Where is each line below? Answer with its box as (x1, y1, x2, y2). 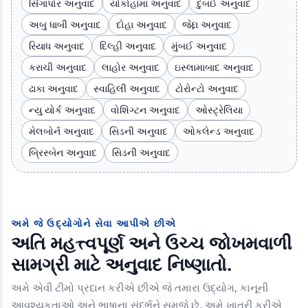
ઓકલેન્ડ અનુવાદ (183, 124, 254, 137)
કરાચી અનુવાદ (29, 60, 87, 74)
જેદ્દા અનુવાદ (182, 17, 232, 31)
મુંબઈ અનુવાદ (171, 38, 227, 52)
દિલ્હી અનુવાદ (100, 38, 156, 52)
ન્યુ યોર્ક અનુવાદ (29, 102, 96, 116)
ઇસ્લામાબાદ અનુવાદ (175, 60, 254, 74)
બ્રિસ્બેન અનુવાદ (29, 145, 97, 159)
